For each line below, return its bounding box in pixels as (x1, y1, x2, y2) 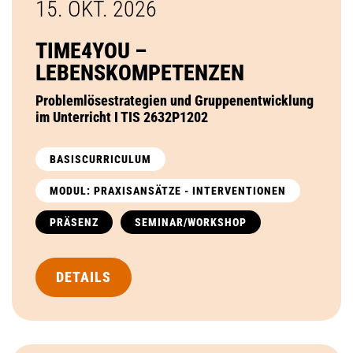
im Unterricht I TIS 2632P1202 (35, 108, 208, 125)
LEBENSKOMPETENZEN (35, 59, 244, 86)
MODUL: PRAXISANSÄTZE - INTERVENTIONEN (50, 184, 286, 197)
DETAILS (56, 268, 111, 285)
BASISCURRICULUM (50, 152, 151, 165)
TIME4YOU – (35, 37, 147, 64)
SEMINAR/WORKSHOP (135, 215, 247, 229)
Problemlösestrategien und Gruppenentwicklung (35, 91, 314, 109)
